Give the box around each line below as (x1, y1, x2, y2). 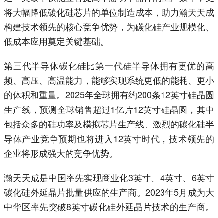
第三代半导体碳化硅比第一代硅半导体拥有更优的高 (4, 59, 214, 72)
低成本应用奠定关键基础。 (4, 35, 109, 48)
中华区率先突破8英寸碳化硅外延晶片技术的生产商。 (4, 200, 214, 213)
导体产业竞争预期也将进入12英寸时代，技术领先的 (4, 132, 214, 145)
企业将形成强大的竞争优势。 (4, 146, 118, 160)
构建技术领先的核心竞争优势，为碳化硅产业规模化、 (4, 20, 214, 33)
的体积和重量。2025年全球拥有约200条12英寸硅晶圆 (4, 88, 214, 101)
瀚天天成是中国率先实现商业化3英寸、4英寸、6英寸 (4, 171, 214, 184)
